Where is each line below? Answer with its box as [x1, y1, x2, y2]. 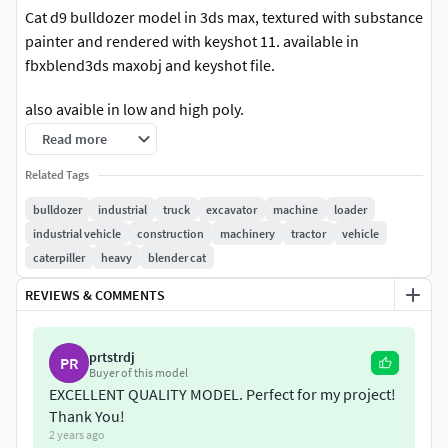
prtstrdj [89, 348, 135, 367]
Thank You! [49, 406, 125, 427]
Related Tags [25, 167, 89, 183]
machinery [220, 225, 275, 241]
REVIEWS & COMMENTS [25, 285, 165, 304]
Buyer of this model [89, 365, 188, 381]
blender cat [148, 249, 206, 265]
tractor [291, 225, 326, 241]
